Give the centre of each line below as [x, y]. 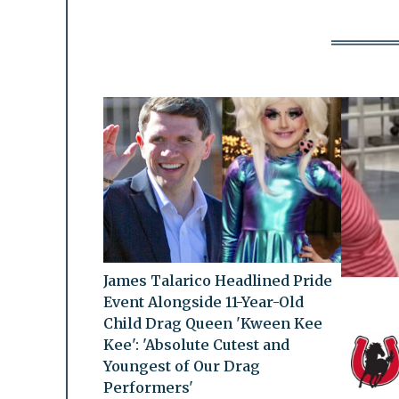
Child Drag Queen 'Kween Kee [212, 324]
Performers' [148, 388]
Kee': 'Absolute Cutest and [196, 345]
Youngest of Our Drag [181, 366]
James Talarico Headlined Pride [217, 281]
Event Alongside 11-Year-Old [203, 302]
